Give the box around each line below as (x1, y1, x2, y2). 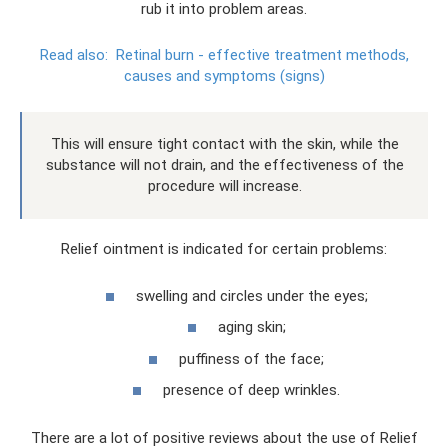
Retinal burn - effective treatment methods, (115, 46, 409, 65)
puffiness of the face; (179, 349, 324, 368)
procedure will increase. (148, 177, 302, 196)
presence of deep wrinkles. (163, 381, 340, 400)
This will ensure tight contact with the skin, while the (51, 135, 399, 154)
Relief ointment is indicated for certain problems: (61, 240, 387, 259)
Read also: (39, 46, 108, 65)
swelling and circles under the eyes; (135, 286, 368, 305)
